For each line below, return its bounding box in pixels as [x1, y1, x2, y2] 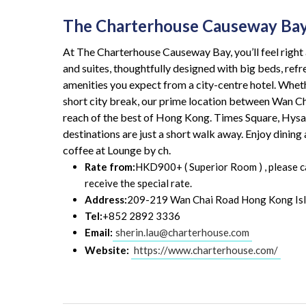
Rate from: [85, 160, 135, 173]
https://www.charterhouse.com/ [134, 243, 278, 256]
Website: [85, 243, 129, 256]
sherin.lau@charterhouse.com [115, 225, 249, 238]
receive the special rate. [85, 176, 192, 189]
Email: [85, 225, 113, 238]
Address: [85, 193, 127, 206]
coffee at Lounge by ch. [63, 143, 171, 156]
